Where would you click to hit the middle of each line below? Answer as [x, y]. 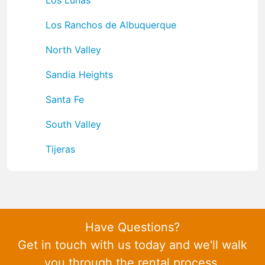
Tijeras [60, 149]
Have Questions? [132, 227]
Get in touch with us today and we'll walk [132, 245]
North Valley [73, 49]
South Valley [73, 124]
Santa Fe [65, 99]
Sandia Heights [79, 74]
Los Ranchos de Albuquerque [111, 25]
